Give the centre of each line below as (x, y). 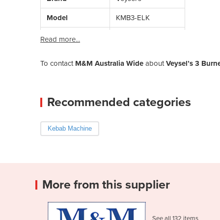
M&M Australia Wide (109, 63)
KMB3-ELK (133, 17)
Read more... (60, 39)
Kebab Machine (70, 128)
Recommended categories (119, 102)
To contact (58, 63)
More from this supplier (106, 184)
